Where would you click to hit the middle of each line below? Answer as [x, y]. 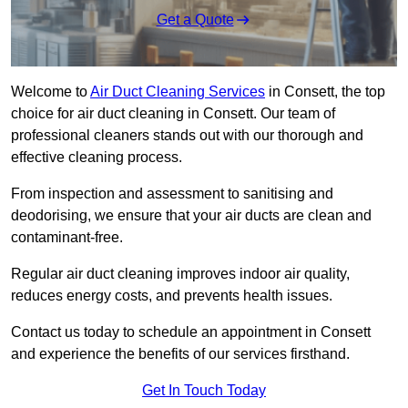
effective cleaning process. [98, 158]
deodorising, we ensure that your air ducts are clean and [191, 216]
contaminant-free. [67, 238]
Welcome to [51, 92]
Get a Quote [195, 20]
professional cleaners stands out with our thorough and [187, 136]
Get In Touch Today [204, 391]
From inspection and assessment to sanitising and [172, 194]
